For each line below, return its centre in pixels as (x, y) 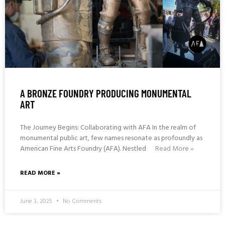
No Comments (82, 201)
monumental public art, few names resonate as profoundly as (111, 138)
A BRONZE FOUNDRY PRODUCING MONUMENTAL (106, 93)
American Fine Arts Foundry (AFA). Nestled (84, 149)
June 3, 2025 (37, 201)
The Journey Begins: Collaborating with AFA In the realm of (108, 128)
